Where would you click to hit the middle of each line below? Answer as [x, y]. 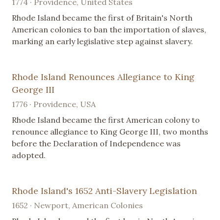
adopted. [29, 155]
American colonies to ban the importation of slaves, [109, 29]
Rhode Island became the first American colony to [106, 120]
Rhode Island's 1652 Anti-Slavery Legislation [104, 191]
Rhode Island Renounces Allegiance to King [103, 77]
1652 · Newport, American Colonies [77, 205]
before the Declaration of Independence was [96, 143]
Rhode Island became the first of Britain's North [102, 17]
